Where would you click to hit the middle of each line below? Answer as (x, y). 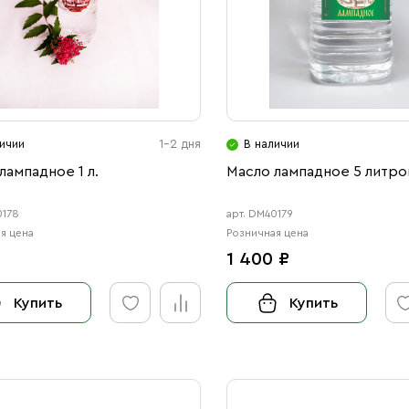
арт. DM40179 (260, 214)
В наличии (272, 144)
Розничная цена (268, 233)
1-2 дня (180, 144)
